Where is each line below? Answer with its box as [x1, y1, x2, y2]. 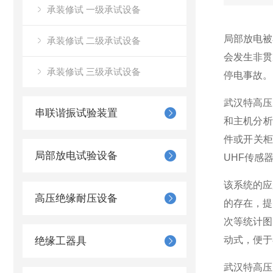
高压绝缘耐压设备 [35, 193, 118, 204]
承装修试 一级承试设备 [47, 4, 141, 15]
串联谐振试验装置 [35, 107, 118, 119]
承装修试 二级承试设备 [47, 35, 141, 46]
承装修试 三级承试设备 [47, 66, 141, 77]
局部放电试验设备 [35, 150, 118, 161]
